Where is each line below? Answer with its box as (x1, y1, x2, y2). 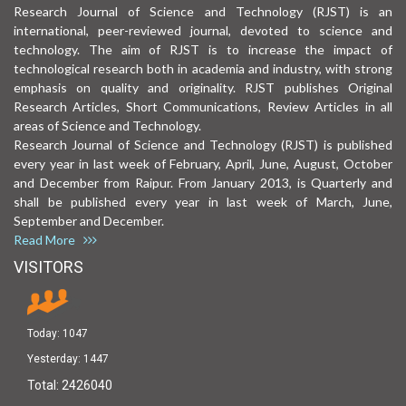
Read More (14, 232, 83, 248)
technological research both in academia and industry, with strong (14, 61, 392, 77)
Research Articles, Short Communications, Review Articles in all (14, 99, 392, 115)
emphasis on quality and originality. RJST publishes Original (14, 80, 392, 96)
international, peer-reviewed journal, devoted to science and (14, 23, 392, 39)
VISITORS (14, 257, 83, 277)
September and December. (14, 213, 175, 229)
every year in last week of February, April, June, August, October (14, 156, 392, 172)
